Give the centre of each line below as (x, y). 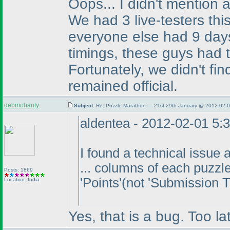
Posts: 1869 (18, 170)
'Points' (101, 183)
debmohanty (22, 105)
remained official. (123, 86)
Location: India (22, 179)
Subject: (85, 106)
